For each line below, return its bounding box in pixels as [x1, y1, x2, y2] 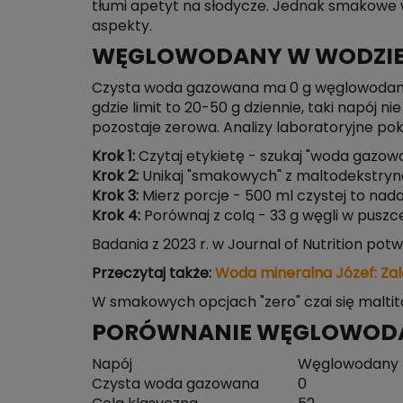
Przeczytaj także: [92, 266, 215, 281]
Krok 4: [92, 209, 140, 223]
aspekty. [92, 19, 152, 33]
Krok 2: [92, 169, 139, 184]
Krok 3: [92, 189, 139, 203]
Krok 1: [92, 149, 135, 164]
